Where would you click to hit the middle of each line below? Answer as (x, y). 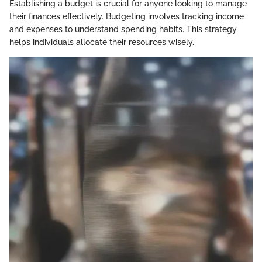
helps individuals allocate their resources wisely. (102, 42)
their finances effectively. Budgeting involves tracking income (127, 17)
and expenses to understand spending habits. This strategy (123, 30)
